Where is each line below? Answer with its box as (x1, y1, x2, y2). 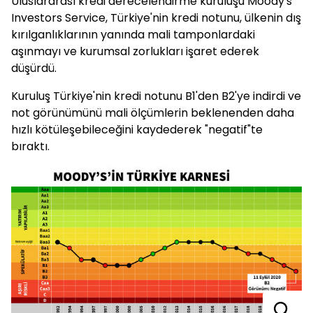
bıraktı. (11, 138, 50, 154)
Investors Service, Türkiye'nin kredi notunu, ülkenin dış (11, 10, 301, 26)
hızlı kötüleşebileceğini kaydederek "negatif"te (11, 122, 263, 138)
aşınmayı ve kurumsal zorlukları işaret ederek (11, 43, 259, 59)
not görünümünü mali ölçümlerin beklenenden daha (11, 105, 294, 121)
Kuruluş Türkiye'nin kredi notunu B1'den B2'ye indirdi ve (11, 88, 301, 104)
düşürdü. (11, 60, 57, 76)
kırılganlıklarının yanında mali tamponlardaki (11, 27, 255, 43)
